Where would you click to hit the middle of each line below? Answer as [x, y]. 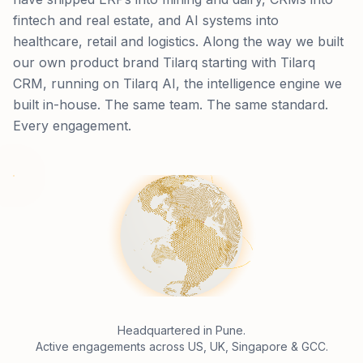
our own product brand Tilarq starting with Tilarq [164, 62]
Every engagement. [72, 126]
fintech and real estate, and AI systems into [146, 20]
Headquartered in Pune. [181, 330]
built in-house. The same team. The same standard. [171, 105]
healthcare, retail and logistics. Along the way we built [178, 41]
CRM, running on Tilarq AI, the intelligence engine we [177, 83]
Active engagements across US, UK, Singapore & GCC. [181, 346]
